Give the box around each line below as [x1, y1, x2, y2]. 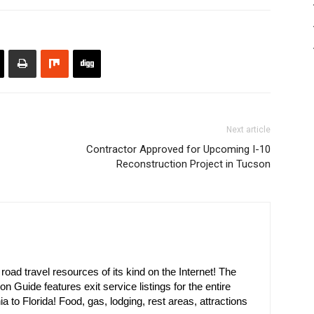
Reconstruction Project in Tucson [116, 158, 271, 170]
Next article [226, 125, 271, 135]
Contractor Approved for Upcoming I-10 [86, 143, 271, 156]
